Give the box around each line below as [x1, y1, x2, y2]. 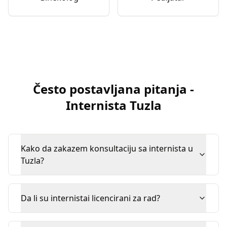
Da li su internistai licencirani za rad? [21, 193, 160, 204]
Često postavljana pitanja [33, 81, 187, 97]
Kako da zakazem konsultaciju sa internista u [21, 143, 193, 154]
